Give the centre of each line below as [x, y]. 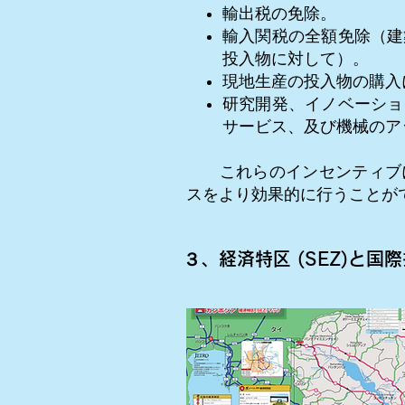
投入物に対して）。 [296, 59]
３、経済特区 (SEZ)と [274, 259]
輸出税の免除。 [279, 14]
